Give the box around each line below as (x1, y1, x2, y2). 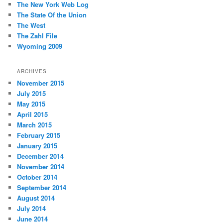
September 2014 (17, 182, 67, 192)
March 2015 (17, 119, 52, 129)
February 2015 (17, 130, 61, 140)
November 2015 (17, 78, 65, 88)
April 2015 (17, 109, 48, 119)
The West (17, 20, 46, 30)
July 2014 (17, 203, 46, 213)
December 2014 (17, 151, 64, 161)
